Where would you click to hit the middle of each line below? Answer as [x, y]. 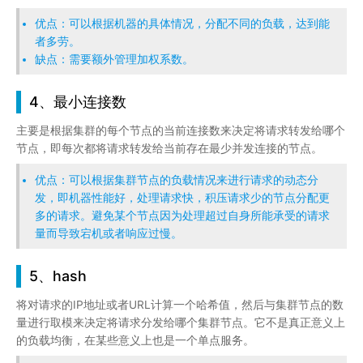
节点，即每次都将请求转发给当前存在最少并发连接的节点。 [169, 149]
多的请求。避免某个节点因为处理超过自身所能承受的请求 [183, 215]
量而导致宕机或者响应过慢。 [109, 233]
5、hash [58, 275]
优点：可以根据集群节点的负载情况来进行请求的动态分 [177, 179]
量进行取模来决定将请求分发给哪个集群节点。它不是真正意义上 [181, 322]
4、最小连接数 [78, 102]
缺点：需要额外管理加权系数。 [115, 60]
